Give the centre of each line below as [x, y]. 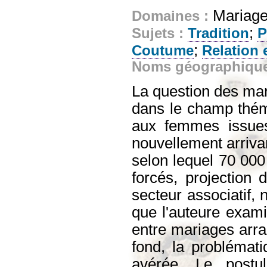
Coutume [163, 50]
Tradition [218, 33]
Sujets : [160, 33]
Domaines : [172, 16]
